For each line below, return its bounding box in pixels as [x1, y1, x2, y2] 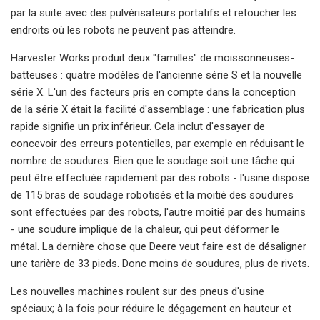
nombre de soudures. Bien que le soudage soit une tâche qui [11, 154, 294, 167]
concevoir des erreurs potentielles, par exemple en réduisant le [11, 136, 304, 150]
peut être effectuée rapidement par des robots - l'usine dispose [11, 171, 309, 184]
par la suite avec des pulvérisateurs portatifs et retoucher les [11, 6, 296, 19]
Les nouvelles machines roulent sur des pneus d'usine [11, 284, 264, 298]
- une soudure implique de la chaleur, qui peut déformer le [11, 222, 279, 236]
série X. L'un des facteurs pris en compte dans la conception [11, 85, 296, 99]
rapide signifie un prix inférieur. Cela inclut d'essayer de [11, 119, 265, 133]
